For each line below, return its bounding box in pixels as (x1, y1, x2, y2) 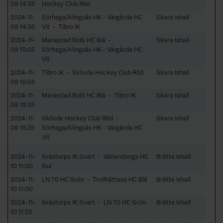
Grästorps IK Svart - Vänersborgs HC (42, 152, 148, 160)
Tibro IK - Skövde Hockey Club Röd (42, 68, 143, 76)
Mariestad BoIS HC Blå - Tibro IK (42, 91, 136, 99)
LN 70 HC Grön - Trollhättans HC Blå (42, 175, 147, 183)
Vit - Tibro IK (42, 22, 80, 30)
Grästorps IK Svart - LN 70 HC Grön (42, 198, 146, 206)
